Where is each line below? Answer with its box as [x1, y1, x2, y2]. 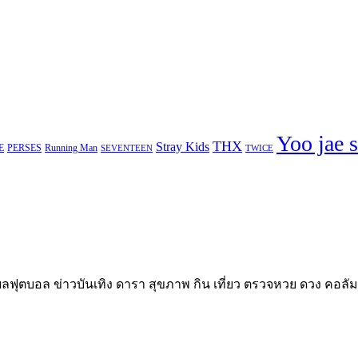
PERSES [7, 141, 42, 153]
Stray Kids [156, 139, 209, 153]
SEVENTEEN [101, 143, 153, 153]
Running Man [45, 141, 97, 153]
